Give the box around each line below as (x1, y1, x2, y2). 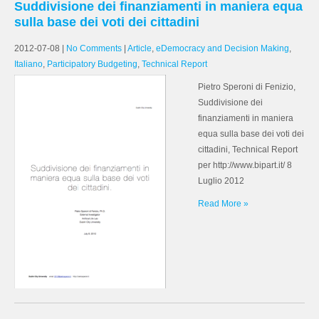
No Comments (66, 43, 122, 53)
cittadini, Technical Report (198, 145, 298, 155)
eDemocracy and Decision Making (156, 43, 289, 53)
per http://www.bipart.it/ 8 (198, 160, 292, 170)
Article (127, 43, 152, 53)
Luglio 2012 (198, 176, 244, 186)
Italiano (14, 59, 43, 69)
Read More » (198, 199, 249, 209)
